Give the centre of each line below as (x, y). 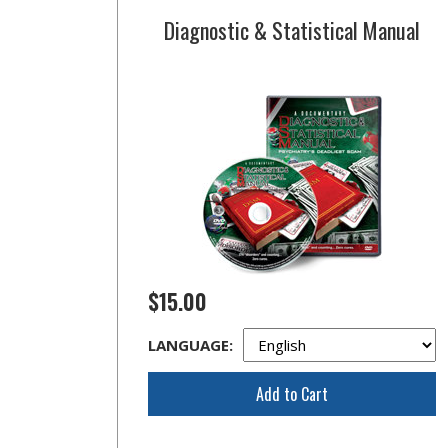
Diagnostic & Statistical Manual (291, 30)
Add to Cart (291, 394)
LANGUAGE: (190, 345)
